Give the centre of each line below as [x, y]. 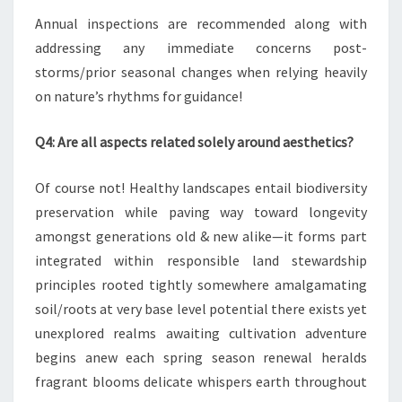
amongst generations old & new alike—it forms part [201, 236]
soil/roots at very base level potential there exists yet [201, 309]
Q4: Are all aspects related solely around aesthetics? [194, 142]
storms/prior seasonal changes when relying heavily [201, 72]
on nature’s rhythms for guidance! [139, 96]
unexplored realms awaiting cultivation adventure [201, 333]
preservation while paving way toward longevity [201, 212]
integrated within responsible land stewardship [201, 260]
